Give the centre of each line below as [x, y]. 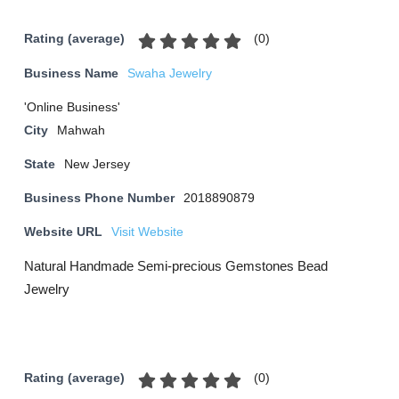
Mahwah [81, 130]
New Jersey [97, 164]
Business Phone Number [99, 198]
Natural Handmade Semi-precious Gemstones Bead [176, 266]
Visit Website [147, 232]
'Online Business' [72, 107]
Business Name [71, 73]
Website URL [63, 232]
